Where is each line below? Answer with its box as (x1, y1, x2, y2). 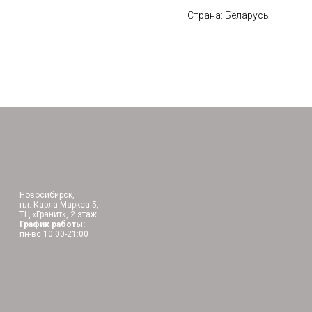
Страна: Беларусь (187, 9, 269, 21)
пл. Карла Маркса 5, (19, 199, 99, 210)
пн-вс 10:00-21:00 (19, 228, 88, 239)
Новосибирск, (19, 189, 75, 200)
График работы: (19, 219, 85, 229)
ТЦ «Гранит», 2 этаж (19, 209, 97, 219)
